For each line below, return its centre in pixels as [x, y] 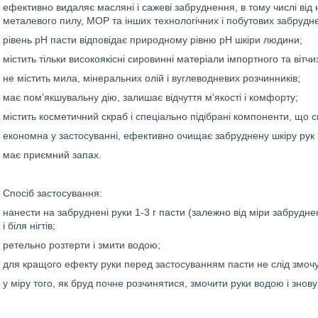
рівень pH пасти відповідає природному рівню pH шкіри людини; [153, 40]
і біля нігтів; [29, 226]
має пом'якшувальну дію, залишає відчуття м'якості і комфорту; [150, 97]
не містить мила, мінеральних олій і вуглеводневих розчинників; [152, 78]
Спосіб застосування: [53, 193]
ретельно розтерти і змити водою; [82, 245]
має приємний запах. [52, 155]
